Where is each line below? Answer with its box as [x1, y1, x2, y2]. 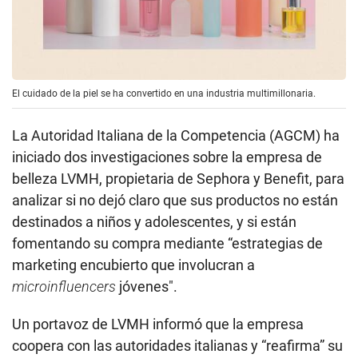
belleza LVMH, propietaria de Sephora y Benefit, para [12, 170, 344, 188]
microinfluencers [12, 278, 119, 296]
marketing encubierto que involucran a [12, 257, 255, 274]
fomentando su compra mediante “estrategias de [12, 235, 323, 253]
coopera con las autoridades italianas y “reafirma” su [12, 337, 343, 355]
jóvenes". [119, 278, 177, 296]
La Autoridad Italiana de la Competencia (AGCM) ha [12, 127, 340, 145]
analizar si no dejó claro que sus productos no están [12, 192, 338, 209]
